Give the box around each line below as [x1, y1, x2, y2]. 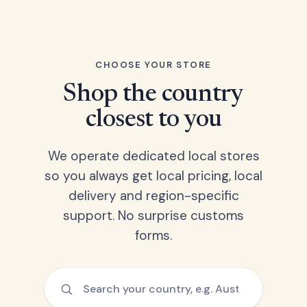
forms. [135, 227, 172, 244]
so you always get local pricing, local [45, 167, 262, 184]
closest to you [85, 108, 222, 133]
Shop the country [63, 83, 244, 108]
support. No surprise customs [63, 207, 244, 224]
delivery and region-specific [68, 187, 239, 204]
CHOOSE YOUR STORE [95, 59, 212, 71]
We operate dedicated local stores [47, 147, 260, 164]
